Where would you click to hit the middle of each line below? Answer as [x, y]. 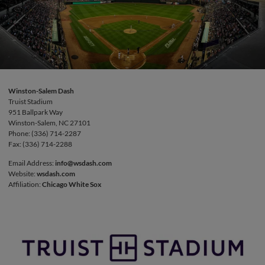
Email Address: [32, 163]
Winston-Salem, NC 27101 [49, 123]
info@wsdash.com [83, 163]
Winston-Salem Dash [41, 91]
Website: [22, 174]
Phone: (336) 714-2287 [45, 133]
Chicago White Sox [72, 184]
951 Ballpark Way [35, 112]
